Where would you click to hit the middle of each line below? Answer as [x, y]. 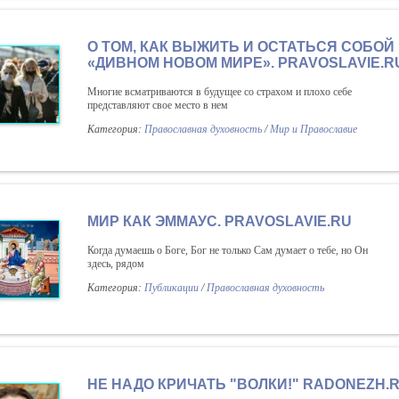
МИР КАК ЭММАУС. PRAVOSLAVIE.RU [220, 221]
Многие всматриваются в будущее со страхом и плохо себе [220, 92]
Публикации [171, 288]
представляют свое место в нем [158, 105]
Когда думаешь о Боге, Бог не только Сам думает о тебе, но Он [228, 250]
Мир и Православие [313, 129]
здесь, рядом [116, 264]
